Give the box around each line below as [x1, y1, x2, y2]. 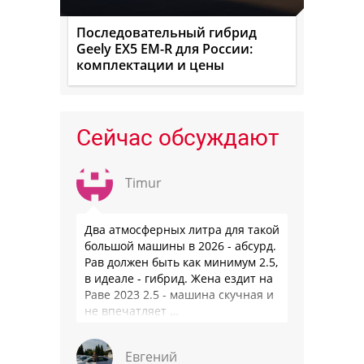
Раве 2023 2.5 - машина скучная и [84, 286, 274, 302]
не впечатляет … [84, 302, 179, 318]
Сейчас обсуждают [76, 123, 279, 151]
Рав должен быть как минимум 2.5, [84, 253, 278, 270]
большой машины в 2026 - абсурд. [84, 237, 276, 253]
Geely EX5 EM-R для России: [76, 39, 253, 58]
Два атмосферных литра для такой [84, 221, 279, 237]
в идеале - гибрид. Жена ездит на [84, 270, 273, 286]
